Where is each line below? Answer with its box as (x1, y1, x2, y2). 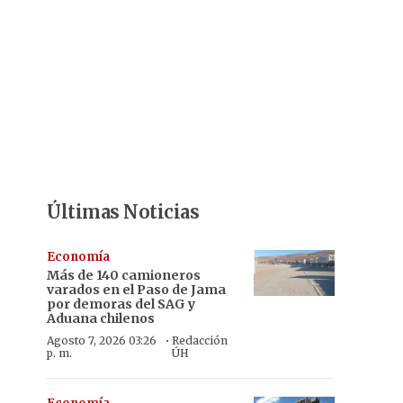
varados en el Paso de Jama (47, 282, 226, 298)
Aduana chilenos (47, 310, 155, 327)
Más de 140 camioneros (47, 267, 201, 283)
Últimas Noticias (47, 201, 199, 223)
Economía (47, 249, 110, 264)
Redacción (172, 334, 228, 347)
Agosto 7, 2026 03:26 (47, 334, 157, 347)
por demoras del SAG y (47, 296, 195, 312)
